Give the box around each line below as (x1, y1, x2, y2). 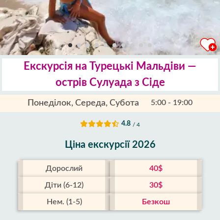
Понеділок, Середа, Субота (27, 99, 139, 108)
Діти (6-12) (45, 181, 84, 189)
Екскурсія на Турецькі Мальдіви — (24, 61, 196, 72)
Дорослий (46, 165, 83, 172)
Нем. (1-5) (46, 198, 82, 206)
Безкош (141, 198, 170, 206)
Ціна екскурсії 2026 (64, 140, 156, 150)
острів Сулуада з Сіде (55, 77, 165, 88)
